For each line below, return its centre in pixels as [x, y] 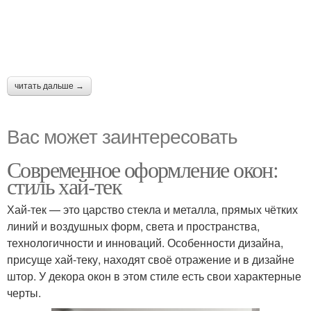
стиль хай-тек [65, 186]
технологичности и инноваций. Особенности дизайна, [145, 243]
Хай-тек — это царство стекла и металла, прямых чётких [152, 210]
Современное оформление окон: [143, 169]
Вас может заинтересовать [122, 136]
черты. [24, 293]
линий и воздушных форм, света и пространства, [133, 226]
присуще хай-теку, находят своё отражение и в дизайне [151, 260]
